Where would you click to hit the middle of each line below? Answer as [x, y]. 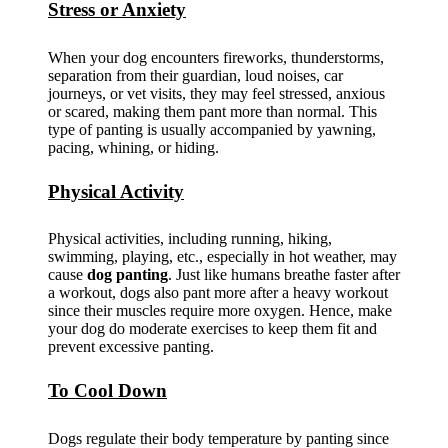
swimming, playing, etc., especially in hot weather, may [222, 257]
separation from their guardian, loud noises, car [195, 75]
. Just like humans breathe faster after [284, 275]
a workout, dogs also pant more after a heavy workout [218, 293]
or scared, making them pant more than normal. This [212, 111]
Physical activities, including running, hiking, [190, 239]
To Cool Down [107, 391]
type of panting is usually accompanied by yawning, [212, 129]
